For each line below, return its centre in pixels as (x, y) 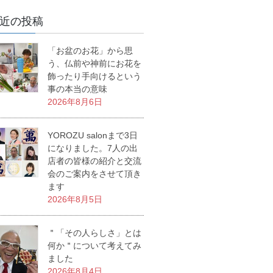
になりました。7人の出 (93, 148)
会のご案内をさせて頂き (94, 173)
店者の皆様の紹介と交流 (94, 161)
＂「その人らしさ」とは (94, 232)
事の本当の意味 (77, 89)
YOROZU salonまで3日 (93, 135)
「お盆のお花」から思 (90, 50)
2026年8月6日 (75, 101)
